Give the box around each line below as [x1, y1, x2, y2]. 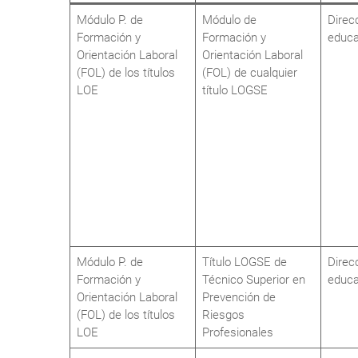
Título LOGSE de [202, 255, 287, 269]
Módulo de [202, 13, 257, 27]
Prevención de [202, 290, 276, 304]
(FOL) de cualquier [202, 66, 297, 80]
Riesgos [202, 308, 245, 322]
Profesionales [202, 325, 273, 340]
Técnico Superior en [202, 272, 305, 287]
